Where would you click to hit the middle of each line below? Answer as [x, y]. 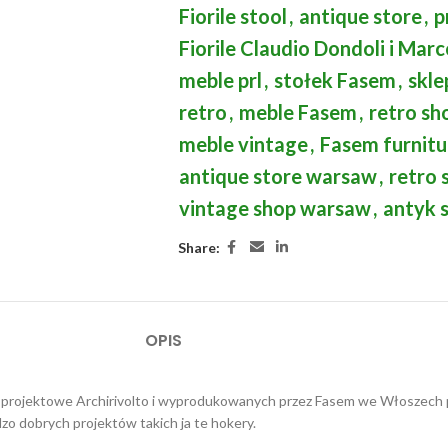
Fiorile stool [232, 16]
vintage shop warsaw [274, 208]
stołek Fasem [334, 80]
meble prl [220, 80]
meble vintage [243, 144]
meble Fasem [297, 112]
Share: [198, 247]
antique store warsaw [277, 176]
